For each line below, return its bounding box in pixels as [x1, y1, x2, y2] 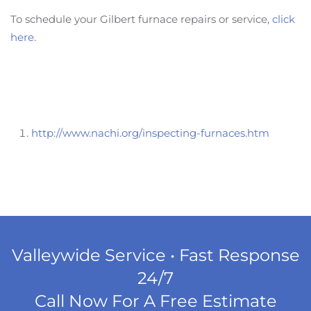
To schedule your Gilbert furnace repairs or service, [10, 12, 272, 26]
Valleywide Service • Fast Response [11, 245, 300, 266]
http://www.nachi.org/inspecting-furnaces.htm [31, 126, 269, 140]
